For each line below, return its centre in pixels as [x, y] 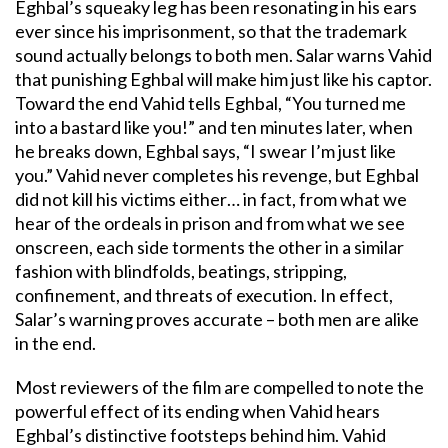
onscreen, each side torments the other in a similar [209, 246]
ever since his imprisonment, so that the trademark [211, 30]
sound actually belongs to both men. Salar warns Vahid [223, 54]
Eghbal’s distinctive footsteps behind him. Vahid [200, 434]
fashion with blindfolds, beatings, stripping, [181, 270]
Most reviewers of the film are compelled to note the [219, 386]
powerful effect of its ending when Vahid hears [197, 410]
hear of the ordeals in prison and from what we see [210, 222]
